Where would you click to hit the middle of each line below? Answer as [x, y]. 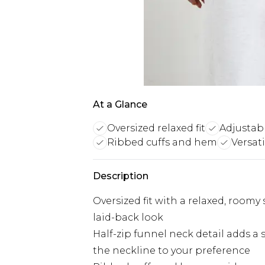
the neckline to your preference [172, 251]
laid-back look [128, 217]
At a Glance [120, 104]
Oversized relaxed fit [156, 128]
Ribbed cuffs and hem [162, 142]
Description [121, 176]
